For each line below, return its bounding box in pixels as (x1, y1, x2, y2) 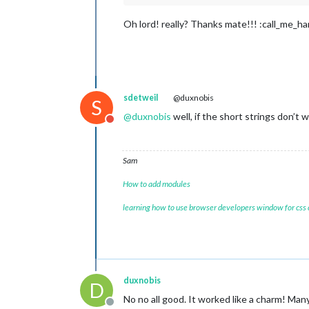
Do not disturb (109, 119, 178, 132)
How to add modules (123, 178, 190, 189)
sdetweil (123, 92, 158, 103)
